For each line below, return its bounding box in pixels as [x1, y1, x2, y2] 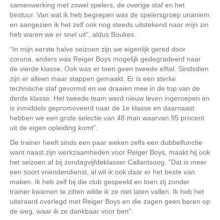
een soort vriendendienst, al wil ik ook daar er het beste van [10, 167, 195, 176]
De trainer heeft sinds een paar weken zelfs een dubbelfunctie [10, 138, 202, 146]
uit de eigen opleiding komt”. [10, 123, 98, 132]
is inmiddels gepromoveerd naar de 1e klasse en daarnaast [10, 104, 194, 112]
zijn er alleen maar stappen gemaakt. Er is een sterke [10, 74, 176, 82]
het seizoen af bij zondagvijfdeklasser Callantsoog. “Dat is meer [10, 158, 207, 166]
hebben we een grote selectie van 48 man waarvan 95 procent [10, 113, 204, 122]
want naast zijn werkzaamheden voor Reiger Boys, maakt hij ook [10, 148, 210, 156]
